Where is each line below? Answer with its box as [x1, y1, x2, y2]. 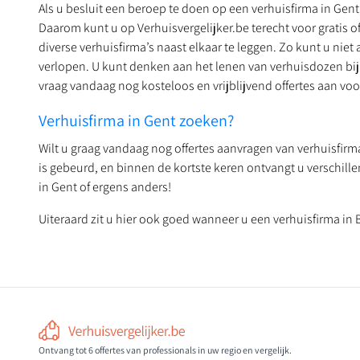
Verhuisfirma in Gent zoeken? [39, 110, 234, 131]
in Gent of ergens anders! [39, 178, 171, 195]
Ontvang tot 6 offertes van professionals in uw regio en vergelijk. [39, 344, 292, 356]
